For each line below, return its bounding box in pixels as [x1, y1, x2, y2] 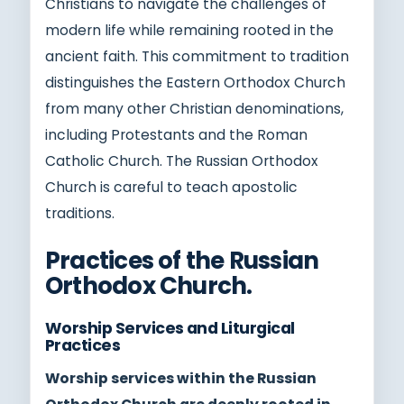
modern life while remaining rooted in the [45, 20, 334, 40]
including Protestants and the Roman [45, 124, 308, 144]
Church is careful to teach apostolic [45, 177, 298, 197]
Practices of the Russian [45, 243, 319, 277]
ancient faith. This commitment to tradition [45, 46, 349, 66]
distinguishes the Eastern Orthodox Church [45, 72, 345, 92]
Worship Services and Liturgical [45, 317, 295, 339]
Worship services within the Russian [45, 368, 317, 388]
